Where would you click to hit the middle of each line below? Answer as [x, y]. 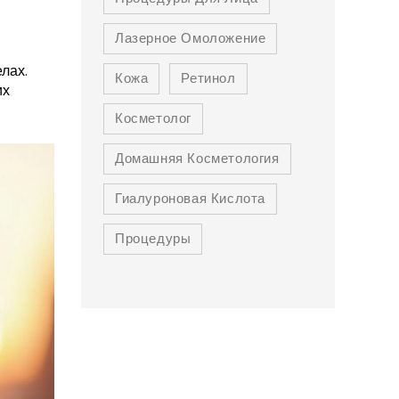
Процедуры [153, 239]
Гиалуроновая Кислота [190, 199]
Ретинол [208, 79]
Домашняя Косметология [197, 159]
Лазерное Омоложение [191, 39]
